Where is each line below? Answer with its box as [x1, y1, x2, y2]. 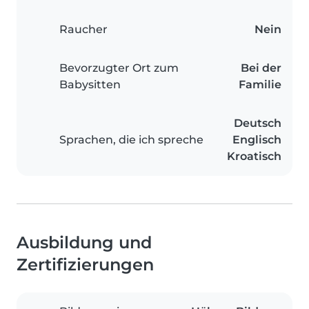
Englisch [232, 133, 281, 147]
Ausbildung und [17, 232, 152, 253]
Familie [239, 78, 281, 92]
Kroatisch [227, 150, 281, 163]
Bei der [241, 61, 281, 75]
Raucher [59, 23, 108, 37]
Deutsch [234, 117, 281, 130]
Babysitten [59, 78, 121, 92]
